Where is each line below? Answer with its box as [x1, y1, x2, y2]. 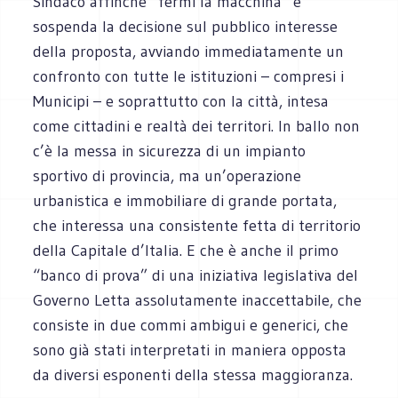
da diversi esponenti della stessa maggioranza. [33, 364, 354, 385]
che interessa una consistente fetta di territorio [33, 215, 362, 235]
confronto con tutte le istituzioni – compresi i [33, 66, 345, 86]
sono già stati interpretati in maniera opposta [33, 339, 347, 360]
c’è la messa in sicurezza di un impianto [33, 140, 306, 161]
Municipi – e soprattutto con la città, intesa [33, 91, 330, 111]
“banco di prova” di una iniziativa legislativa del [33, 265, 359, 285]
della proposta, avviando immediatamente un [33, 41, 345, 61]
